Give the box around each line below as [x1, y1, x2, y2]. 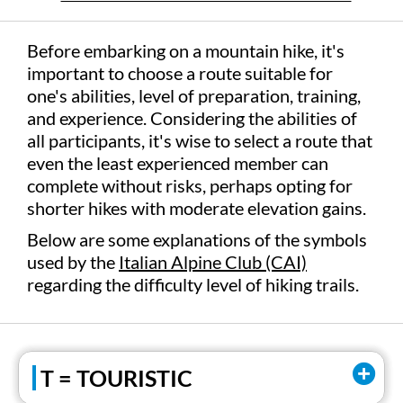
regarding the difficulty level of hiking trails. [27, 273, 359, 295]
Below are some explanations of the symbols [27, 228, 367, 250]
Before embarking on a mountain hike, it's [27, 40, 345, 61]
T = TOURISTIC [40, 364, 193, 391]
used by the [27, 251, 119, 273]
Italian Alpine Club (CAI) [119, 251, 307, 273]
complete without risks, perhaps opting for [27, 175, 353, 196]
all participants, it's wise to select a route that [27, 130, 372, 151]
